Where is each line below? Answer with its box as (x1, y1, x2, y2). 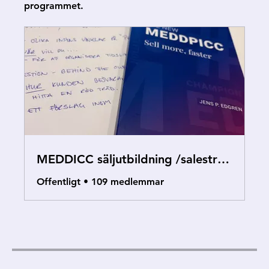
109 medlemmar (91, 176, 164, 187)
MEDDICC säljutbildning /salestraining (217, 152, 229, 166)
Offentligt (37, 176, 80, 187)
